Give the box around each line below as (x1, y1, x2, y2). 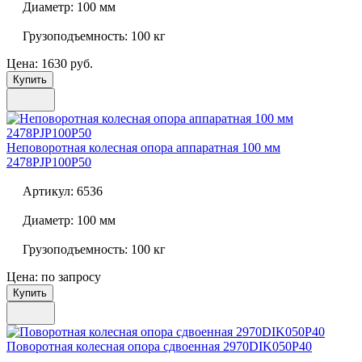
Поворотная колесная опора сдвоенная (6, 339, 220, 354)
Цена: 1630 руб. (6, 57, 93, 71)
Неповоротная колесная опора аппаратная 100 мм (6, 141, 280, 155)
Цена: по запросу (6, 270, 101, 284)
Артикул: (23, 184, 74, 199)
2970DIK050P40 (220, 339, 312, 354)
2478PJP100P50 (6, 155, 91, 170)
